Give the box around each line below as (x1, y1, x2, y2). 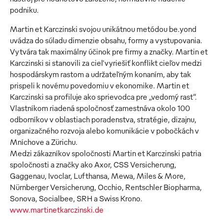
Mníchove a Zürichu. (10, 137, 78, 147)
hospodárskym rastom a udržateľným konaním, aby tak (10, 69, 191, 80)
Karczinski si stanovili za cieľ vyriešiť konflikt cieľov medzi (10, 58, 202, 68)
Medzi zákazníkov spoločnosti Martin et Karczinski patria (10, 148, 201, 159)
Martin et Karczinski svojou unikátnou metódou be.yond (10, 24, 196, 34)
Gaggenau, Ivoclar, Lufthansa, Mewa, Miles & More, (10, 171, 186, 181)
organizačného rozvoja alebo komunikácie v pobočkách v (10, 126, 199, 136)
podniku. (10, 5, 39, 15)
